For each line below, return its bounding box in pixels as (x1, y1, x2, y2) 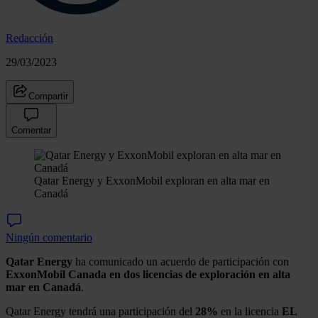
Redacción (6, 31, 53, 44)
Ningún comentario (6, 231, 92, 243)
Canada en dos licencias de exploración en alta (68, 268, 290, 280)
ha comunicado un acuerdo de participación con (72, 255, 289, 268)
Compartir (28, 90, 68, 102)
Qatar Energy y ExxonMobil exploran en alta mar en (34, 174, 270, 187)
